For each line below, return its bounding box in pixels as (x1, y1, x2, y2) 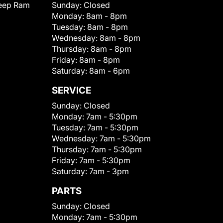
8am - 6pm (89, 65, 130, 76)
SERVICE (52, 84, 91, 96)
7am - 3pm (89, 166, 129, 176)
